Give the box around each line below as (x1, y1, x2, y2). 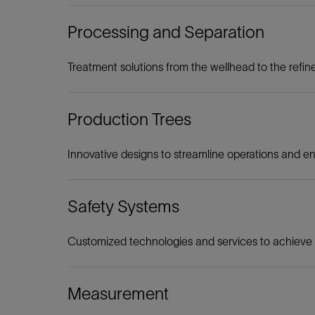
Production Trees (67, 110, 191, 129)
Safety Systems (67, 197, 179, 216)
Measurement (67, 284, 169, 303)
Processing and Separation (67, 22, 264, 41)
